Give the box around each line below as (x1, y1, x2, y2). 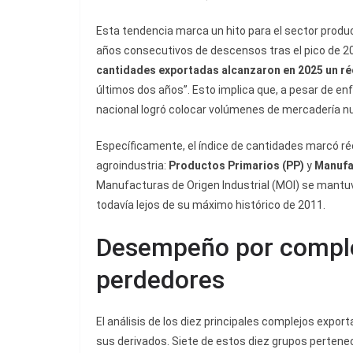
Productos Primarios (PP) (169, 159, 304, 173)
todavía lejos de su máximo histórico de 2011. (96, 199, 325, 212)
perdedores (96, 265, 225, 295)
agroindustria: (96, 159, 169, 173)
